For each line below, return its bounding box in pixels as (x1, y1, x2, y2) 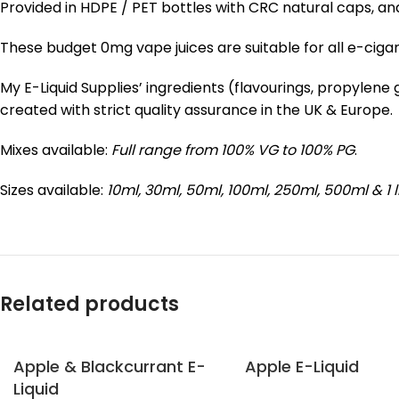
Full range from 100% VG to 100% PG (111, 140, 354, 160)
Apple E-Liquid (245, 355, 359, 378)
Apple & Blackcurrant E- (13, 355, 206, 378)
